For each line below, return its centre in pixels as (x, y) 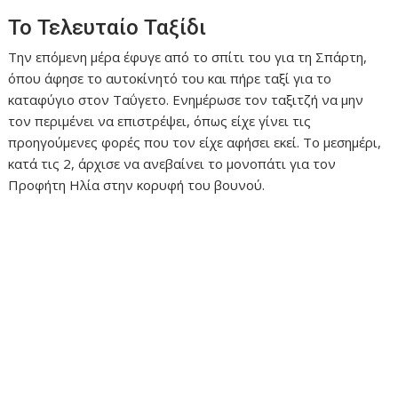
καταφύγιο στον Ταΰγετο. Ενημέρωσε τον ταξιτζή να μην (186, 100)
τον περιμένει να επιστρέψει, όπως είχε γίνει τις (160, 121)
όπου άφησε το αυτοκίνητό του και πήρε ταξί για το (170, 79)
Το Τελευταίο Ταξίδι (107, 28)
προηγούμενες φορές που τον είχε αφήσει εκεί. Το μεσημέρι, (195, 143)
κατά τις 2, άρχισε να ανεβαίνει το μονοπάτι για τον (172, 164)
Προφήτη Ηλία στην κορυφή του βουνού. (137, 185)
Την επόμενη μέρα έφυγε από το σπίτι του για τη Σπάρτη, (188, 57)
